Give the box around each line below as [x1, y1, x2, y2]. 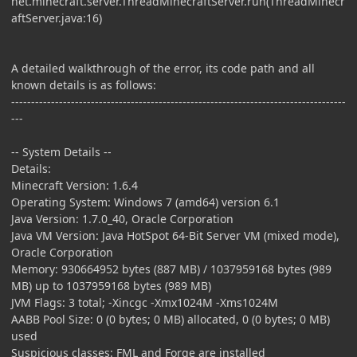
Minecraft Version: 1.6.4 [11, 178, 138, 194]
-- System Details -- [11, 144, 112, 160]
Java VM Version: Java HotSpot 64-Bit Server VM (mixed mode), [11, 228, 339, 244]
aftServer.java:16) [11, 10, 102, 26]
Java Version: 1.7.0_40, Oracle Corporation [11, 211, 233, 227]
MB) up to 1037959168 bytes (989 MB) [11, 278, 211, 294]
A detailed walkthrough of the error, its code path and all [11, 61, 315, 76]
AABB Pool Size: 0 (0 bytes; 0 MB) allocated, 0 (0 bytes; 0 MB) [11, 312, 330, 328]
